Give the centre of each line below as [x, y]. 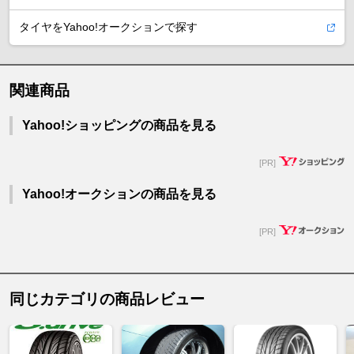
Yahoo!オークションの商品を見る [119, 194]
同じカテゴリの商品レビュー [107, 299]
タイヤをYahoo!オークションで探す [108, 27]
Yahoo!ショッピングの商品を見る [119, 125]
